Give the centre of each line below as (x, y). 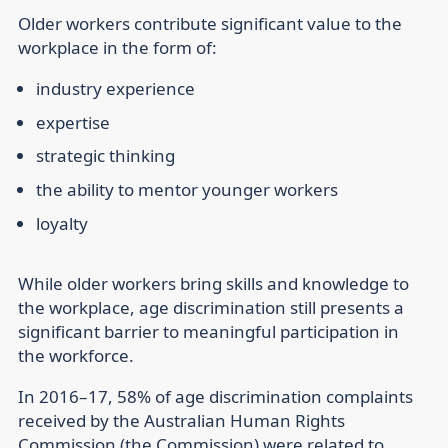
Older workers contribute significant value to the (210, 24)
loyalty (62, 223)
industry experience (115, 89)
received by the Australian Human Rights (181, 420)
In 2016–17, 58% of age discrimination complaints (215, 396)
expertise (73, 122)
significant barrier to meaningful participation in (208, 331)
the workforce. (76, 355)
